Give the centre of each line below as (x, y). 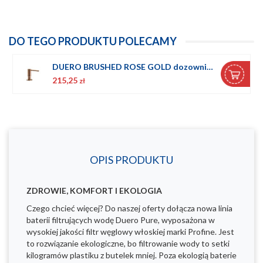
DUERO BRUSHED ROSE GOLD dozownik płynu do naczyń (210, 67)
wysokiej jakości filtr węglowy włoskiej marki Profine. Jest (130, 231)
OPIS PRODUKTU (131, 159)
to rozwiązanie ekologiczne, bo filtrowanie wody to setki (128, 243)
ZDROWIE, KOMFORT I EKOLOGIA (94, 190)
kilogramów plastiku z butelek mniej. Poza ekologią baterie (131, 255)
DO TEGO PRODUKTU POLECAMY (93, 41)
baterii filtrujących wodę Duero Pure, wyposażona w (121, 220)
